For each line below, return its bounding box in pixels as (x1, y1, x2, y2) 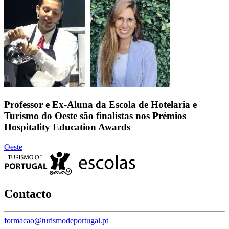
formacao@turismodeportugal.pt (4, 216, 108, 225)
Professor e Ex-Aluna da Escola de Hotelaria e (4, 99, 197, 110)
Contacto (4, 187, 52, 200)
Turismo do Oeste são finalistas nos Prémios (4, 110, 186, 121)
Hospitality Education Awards (4, 121, 130, 132)
